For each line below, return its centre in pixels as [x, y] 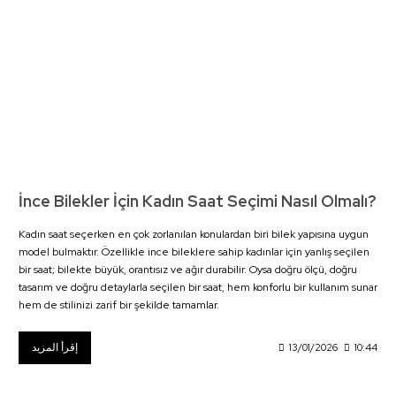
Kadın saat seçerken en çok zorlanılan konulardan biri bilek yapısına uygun [194, 234]
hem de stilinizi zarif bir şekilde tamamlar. [119, 305]
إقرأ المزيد [55, 347]
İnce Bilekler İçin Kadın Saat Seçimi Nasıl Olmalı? [198, 201]
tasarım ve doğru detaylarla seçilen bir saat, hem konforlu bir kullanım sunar [198, 287]
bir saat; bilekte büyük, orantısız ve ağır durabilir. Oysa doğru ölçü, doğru [188, 269]
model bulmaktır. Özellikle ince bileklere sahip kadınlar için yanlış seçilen [194, 251]
